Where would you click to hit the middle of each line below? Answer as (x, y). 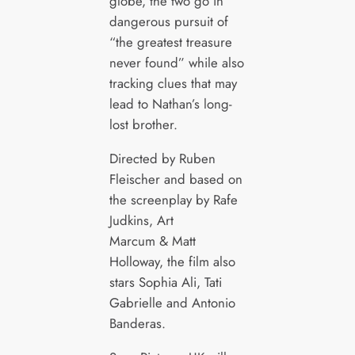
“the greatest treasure (170, 42)
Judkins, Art (141, 221)
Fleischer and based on (176, 179)
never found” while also (176, 63)
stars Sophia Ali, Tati (165, 282)
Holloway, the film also (172, 262)
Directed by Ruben (162, 159)
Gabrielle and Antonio (172, 303)
